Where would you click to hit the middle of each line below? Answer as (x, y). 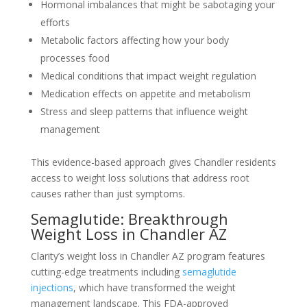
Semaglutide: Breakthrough (129, 219)
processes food (75, 58)
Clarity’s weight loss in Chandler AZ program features (148, 256)
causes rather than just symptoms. (108, 194)
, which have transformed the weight (154, 288)
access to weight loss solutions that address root (140, 178)
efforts (55, 23)
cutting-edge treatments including (106, 272)
